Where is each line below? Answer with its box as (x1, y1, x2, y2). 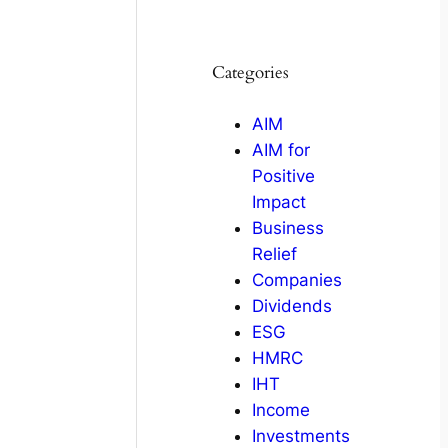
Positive (251, 165, 315, 186)
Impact (251, 191, 306, 212)
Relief (251, 243, 297, 264)
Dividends (251, 295, 332, 316)
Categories (211, 60, 289, 84)
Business (251, 217, 324, 238)
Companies (251, 269, 342, 290)
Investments (251, 425, 350, 446)
